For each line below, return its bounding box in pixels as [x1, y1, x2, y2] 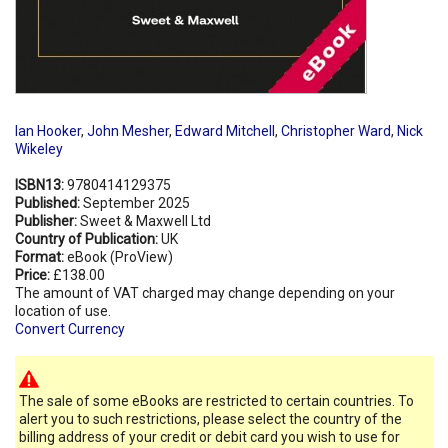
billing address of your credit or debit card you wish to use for [19, 428, 400, 445]
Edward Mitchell [175, 122, 275, 139]
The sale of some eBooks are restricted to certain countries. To [19, 392, 414, 409]
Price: [15, 266, 53, 283]
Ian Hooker [15, 122, 81, 139]
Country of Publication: [15, 230, 161, 247]
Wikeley [15, 140, 63, 157]
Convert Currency [15, 320, 125, 337]
